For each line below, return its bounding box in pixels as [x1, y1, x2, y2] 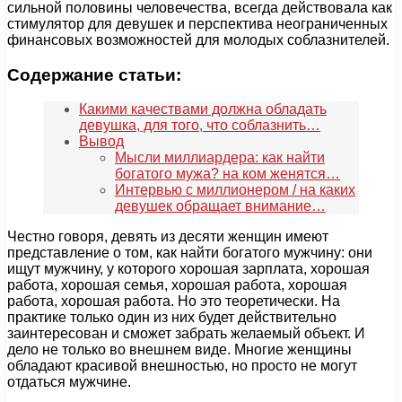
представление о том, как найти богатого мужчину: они [7, 245, 372, 261]
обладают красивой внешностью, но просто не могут [7, 358, 357, 374]
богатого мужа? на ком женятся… [115, 166, 340, 182]
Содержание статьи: [7, 65, 181, 84]
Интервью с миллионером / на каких [115, 182, 355, 198]
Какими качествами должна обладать [79, 101, 327, 118]
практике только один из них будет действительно [7, 310, 336, 326]
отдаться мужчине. [7, 374, 131, 390]
